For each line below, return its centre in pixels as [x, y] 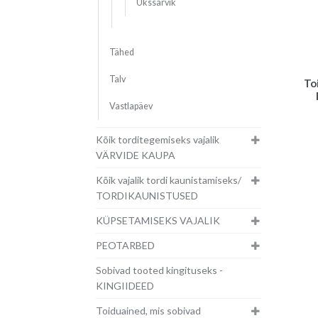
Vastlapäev [131, 106]
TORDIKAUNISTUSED [147, 196]
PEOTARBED [125, 246]
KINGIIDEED [125, 286]
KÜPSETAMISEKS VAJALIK [158, 221]
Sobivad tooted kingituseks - [159, 270]
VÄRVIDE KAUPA [135, 155]
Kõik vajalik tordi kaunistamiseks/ [168, 180]
